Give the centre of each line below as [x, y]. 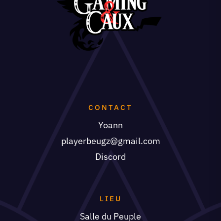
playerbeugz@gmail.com [110, 141]
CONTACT [110, 107]
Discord [110, 156]
